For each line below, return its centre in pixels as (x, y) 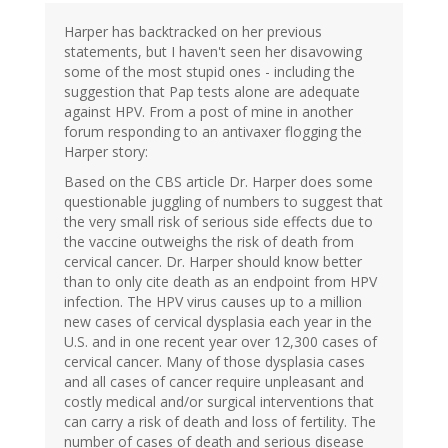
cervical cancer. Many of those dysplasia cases (214, 362)
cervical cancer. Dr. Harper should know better (213, 262)
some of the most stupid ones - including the (209, 72)
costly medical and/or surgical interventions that (219, 402)
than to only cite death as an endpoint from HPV (220, 282)
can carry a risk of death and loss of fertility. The (220, 422)
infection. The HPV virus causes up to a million (213, 302)
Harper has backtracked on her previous (193, 32)
